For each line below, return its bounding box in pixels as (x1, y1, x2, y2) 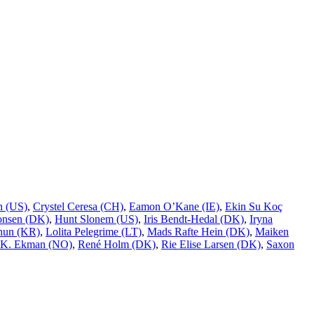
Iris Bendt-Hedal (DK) (144, 213, 244, 226)
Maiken (255, 226, 289, 238)
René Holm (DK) (78, 238, 156, 251)
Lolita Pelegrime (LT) (46, 226, 142, 238)
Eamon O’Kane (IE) (129, 200, 219, 213)
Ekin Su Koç (225, 200, 282, 213)
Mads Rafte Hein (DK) (147, 226, 250, 238)
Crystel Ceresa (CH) (33, 200, 123, 213)
